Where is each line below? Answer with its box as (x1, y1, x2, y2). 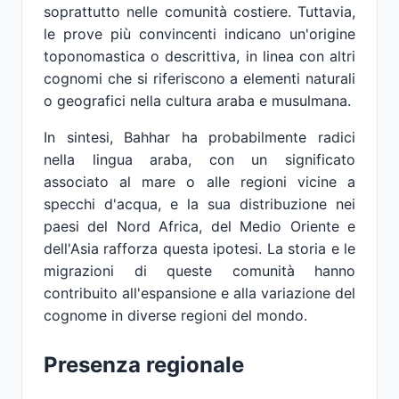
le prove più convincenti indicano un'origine (44, 25, 355, 43)
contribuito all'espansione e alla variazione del (44, 284, 355, 302)
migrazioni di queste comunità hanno (44, 262, 355, 280)
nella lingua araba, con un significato (44, 151, 355, 168)
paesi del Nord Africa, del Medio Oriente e (44, 217, 355, 235)
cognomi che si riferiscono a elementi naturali (44, 69, 355, 87)
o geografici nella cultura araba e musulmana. (44, 92, 351, 110)
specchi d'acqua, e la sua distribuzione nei (44, 195, 355, 213)
